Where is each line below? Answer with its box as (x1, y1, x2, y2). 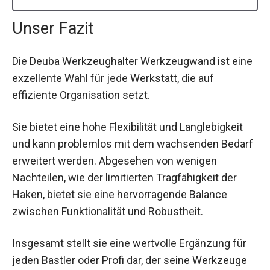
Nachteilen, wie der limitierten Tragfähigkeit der (12, 171, 237, 184)
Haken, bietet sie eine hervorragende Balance (12, 188, 227, 201)
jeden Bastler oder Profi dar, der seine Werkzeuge (12, 254, 247, 267)
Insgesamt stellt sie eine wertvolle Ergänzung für (12, 237, 246, 250)
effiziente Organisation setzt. (12, 88, 150, 101)
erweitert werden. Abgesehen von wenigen (12, 154, 217, 168)
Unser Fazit (12, 18, 93, 38)
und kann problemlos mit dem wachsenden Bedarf (12, 137, 253, 151)
